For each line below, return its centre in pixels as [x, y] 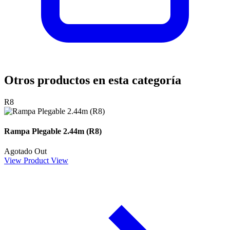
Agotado [18, 151]
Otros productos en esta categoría [93, 80]
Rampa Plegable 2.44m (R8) [53, 131]
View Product [26, 161]
